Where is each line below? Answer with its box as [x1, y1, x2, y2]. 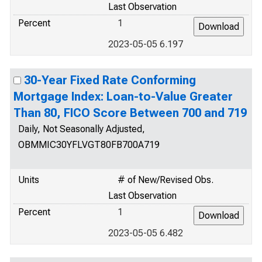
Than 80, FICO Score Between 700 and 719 [13, 106, 247, 120]
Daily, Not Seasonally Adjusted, [18, 123, 145, 135]
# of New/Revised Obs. [118, 174, 213, 185]
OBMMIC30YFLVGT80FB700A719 [18, 139, 160, 150]
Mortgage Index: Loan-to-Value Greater [13, 89, 233, 104]
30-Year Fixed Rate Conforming [24, 73, 196, 87]
